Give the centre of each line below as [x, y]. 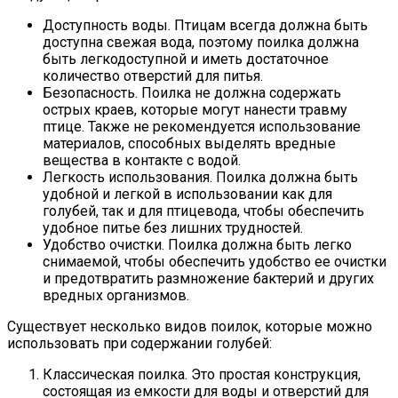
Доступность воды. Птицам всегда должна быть [205, 25]
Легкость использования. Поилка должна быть [200, 177]
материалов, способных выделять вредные [189, 143]
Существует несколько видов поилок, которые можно [190, 326]
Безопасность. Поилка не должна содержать [192, 93]
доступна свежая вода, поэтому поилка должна [201, 42]
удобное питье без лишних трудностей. [173, 228]
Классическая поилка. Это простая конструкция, [202, 374]
